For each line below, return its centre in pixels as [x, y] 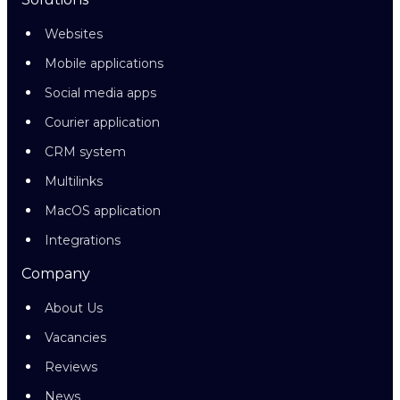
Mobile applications [104, 63]
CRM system [85, 152]
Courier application [102, 122]
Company [56, 274]
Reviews [71, 367]
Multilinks [74, 181]
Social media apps [100, 93]
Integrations [83, 240]
